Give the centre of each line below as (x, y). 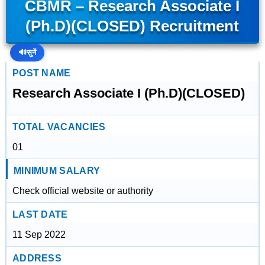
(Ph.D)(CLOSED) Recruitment (132, 26)
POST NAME (41, 73)
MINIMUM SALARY (57, 171)
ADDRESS (37, 258)
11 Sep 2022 (39, 235)
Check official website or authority (83, 191)
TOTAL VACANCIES (59, 127)
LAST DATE (40, 214)
